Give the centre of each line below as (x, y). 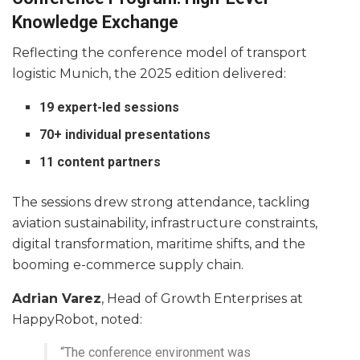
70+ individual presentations (125, 135)
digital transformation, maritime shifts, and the (159, 244)
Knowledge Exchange (95, 22)
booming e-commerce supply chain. (128, 265)
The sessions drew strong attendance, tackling (161, 202)
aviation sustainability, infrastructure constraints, (165, 223)
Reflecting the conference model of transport (160, 53)
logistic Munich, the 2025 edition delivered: (149, 74)
